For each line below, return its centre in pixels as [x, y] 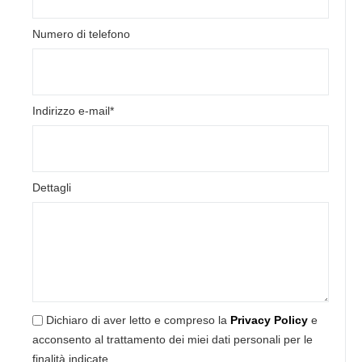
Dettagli [52, 187]
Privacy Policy [269, 320]
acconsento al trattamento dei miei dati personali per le [173, 339]
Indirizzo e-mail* [73, 110]
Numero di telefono [81, 34]
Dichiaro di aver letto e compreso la [138, 320]
